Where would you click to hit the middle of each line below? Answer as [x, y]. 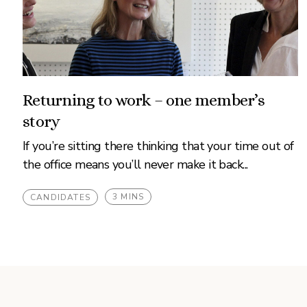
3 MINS [128, 197]
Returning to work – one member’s [144, 100]
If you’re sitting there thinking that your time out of [158, 146]
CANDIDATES [60, 197]
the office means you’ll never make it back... [135, 164]
